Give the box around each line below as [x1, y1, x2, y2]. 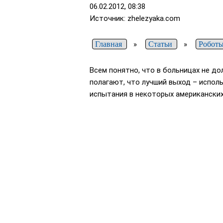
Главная [95, 40, 122, 49]
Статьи [148, 40, 172, 49]
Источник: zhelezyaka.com [90, 14, 180, 23]
